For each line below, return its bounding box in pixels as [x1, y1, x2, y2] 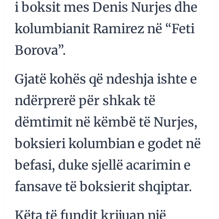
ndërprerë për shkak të [15, 92, 155, 109]
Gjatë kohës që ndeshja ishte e [15, 71, 197, 88]
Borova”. [15, 42, 66, 59]
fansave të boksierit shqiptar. [15, 178, 192, 195]
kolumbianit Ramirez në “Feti [15, 21, 195, 37]
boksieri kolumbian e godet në [15, 135, 201, 152]
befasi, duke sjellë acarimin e [15, 157, 191, 174]
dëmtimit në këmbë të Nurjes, [15, 114, 197, 131]
